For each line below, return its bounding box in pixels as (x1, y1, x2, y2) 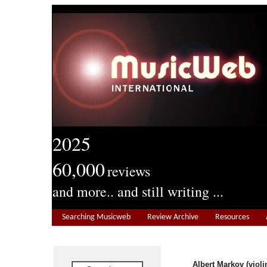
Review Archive (147, 213, 198, 222)
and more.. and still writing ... (52, 182, 223, 201)
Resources (215, 213, 249, 222)
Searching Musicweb (62, 213, 131, 222)
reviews (107, 162, 150, 181)
